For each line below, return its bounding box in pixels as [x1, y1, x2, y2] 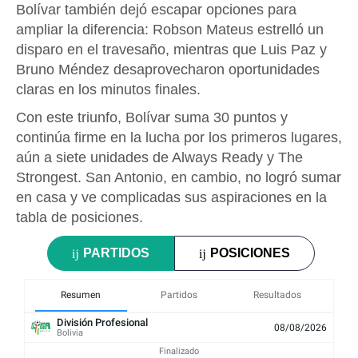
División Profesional [57, 316, 148, 328]
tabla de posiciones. [16, 209, 143, 225]
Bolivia [57, 327, 83, 338]
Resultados [253, 288, 301, 300]
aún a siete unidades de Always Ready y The [16, 149, 303, 165]
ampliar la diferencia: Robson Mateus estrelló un [16, 21, 324, 38]
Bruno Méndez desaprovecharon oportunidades [16, 61, 320, 78]
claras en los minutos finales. [16, 81, 201, 97]
